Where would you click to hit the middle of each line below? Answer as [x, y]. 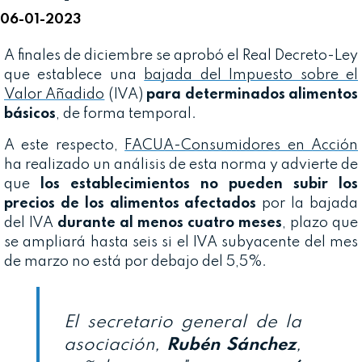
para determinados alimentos [253, 94]
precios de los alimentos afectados [130, 203]
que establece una [74, 75]
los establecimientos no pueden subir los [199, 184]
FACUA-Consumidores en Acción [242, 145]
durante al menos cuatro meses [170, 223]
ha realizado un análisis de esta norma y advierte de [181, 164]
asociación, [115, 345]
